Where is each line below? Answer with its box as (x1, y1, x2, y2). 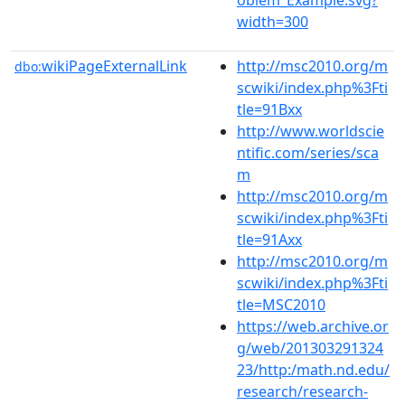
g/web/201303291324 (237, 337, 383, 358)
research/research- (237, 381, 368, 401)
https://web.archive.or (237, 316, 389, 336)
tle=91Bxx (237, 99, 302, 119)
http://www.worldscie (237, 120, 384, 141)
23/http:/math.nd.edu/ (237, 359, 390, 380)
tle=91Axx (237, 229, 302, 250)
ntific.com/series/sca (237, 142, 379, 163)
